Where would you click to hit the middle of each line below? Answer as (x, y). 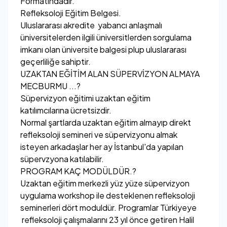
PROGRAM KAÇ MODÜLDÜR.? (78, 171)
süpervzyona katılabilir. (62, 159)
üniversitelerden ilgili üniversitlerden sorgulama (106, 37)
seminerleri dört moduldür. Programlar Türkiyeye (108, 207)
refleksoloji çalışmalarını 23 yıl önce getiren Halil (107, 220)
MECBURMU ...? (50, 86)
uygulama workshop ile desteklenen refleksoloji (108, 195)
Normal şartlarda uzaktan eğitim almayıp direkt (106, 122)
